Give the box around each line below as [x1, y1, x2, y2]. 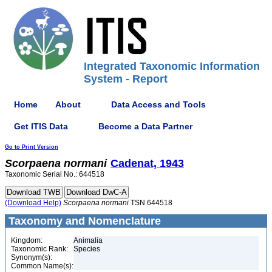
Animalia [73, 236, 103, 245]
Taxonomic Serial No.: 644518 [5, 170, 104, 178]
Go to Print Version [5, 144, 58, 150]
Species [73, 245, 100, 253]
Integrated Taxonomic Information [84, 60, 260, 72]
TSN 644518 [129, 199, 172, 207]
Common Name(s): [11, 262, 73, 270]
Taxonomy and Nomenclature [5, 215, 161, 227]
